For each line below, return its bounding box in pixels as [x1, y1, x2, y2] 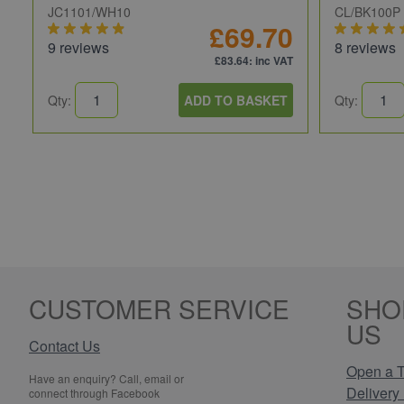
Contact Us [29, 335, 100, 356]
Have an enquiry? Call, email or [29, 370, 184, 386]
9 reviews [48, 36, 109, 58]
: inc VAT [249, 51, 293, 69]
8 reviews [335, 36, 396, 58]
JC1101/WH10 [48, 2, 131, 21]
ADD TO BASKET [184, 90, 288, 109]
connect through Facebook [29, 384, 160, 400]
